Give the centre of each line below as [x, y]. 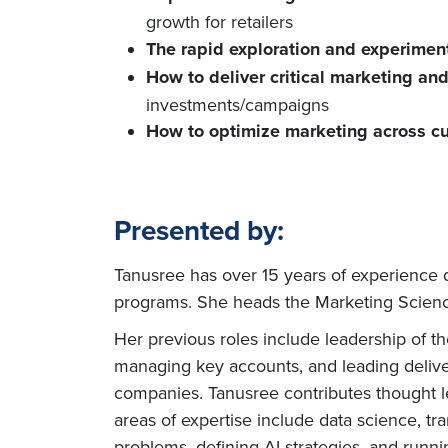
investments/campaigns [237, 104]
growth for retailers [219, 21]
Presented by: [199, 230]
